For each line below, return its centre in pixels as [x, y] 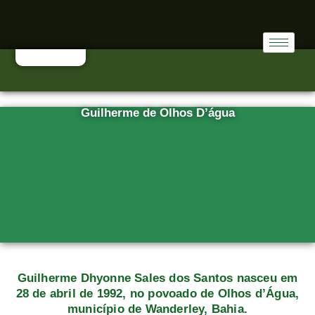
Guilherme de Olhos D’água [157, 113]
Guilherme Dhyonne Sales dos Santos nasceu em [157, 278]
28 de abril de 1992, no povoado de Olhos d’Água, [157, 294]
